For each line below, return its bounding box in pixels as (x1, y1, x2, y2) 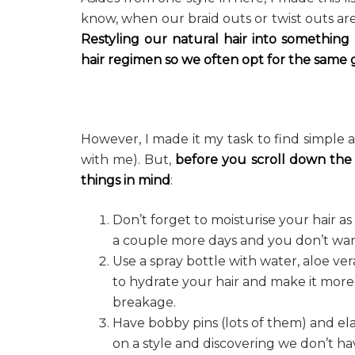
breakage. (113, 294, 176, 310)
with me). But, (81, 151, 176, 167)
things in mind (81, 172, 170, 188)
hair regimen (81, 52, 162, 67)
